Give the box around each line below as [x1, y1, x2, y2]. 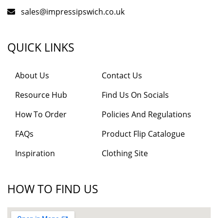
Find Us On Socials [102, 90, 169, 100]
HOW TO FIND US [7, 181, 98, 197]
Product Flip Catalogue [102, 128, 185, 139]
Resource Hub [15, 90, 67, 100]
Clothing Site [102, 148, 148, 159]
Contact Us [102, 70, 142, 81]
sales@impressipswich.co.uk [21, 6, 125, 17]
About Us [15, 70, 49, 81]
